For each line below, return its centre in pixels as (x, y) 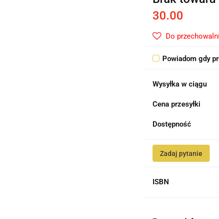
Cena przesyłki (177, 104)
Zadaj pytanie (181, 153)
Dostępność (172, 124)
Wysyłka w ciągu (180, 84)
